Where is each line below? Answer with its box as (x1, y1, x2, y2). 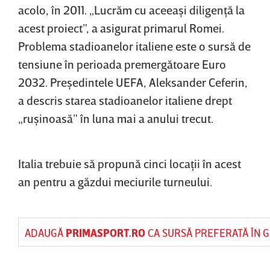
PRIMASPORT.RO (66, 226, 145, 240)
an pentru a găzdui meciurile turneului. (18, 174, 212, 189)
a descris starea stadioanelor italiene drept (18, 93, 232, 108)
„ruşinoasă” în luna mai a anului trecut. (18, 111, 213, 126)
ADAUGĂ (25, 226, 66, 240)
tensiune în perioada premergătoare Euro (18, 57, 226, 72)
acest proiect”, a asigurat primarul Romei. (18, 20, 224, 36)
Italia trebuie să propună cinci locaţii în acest (18, 156, 241, 171)
